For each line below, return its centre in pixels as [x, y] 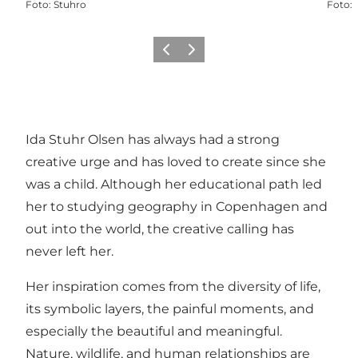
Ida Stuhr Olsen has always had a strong [153, 139]
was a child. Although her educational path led [174, 184]
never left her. [70, 251]
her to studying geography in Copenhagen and [177, 206]
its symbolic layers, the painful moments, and [170, 308]
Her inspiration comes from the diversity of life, [173, 286]
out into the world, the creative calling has [160, 229]
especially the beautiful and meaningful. [154, 331]
